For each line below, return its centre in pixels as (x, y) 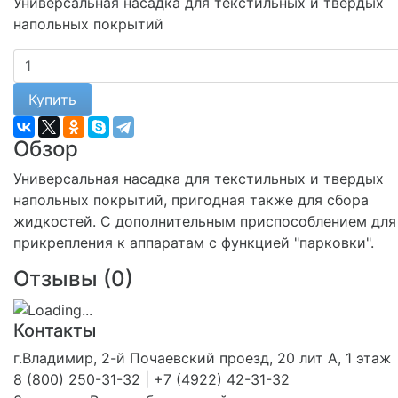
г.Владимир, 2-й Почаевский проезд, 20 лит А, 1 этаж (202, 358)
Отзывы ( (62, 279)
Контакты (55, 330)
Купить (52, 100)
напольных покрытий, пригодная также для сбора (191, 200)
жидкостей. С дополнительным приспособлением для (205, 222)
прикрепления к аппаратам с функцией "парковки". (194, 243)
